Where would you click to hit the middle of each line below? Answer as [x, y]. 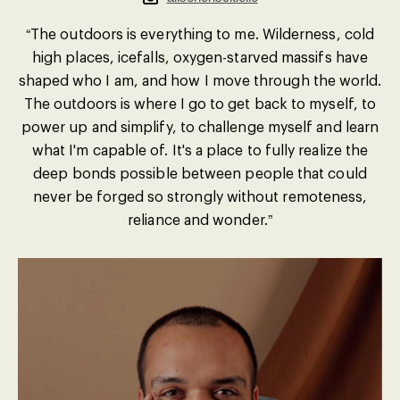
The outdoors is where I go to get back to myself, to [200, 103]
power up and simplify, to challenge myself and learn [200, 126]
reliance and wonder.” [200, 219]
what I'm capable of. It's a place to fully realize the [200, 150]
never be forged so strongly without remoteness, [200, 196]
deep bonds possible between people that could [200, 173]
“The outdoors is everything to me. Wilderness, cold [200, 33]
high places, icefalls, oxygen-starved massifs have [200, 57]
